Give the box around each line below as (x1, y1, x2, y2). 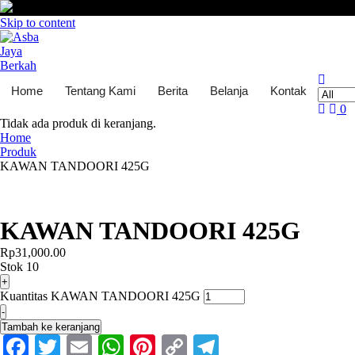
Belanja (210, 84, 248, 97)
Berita (158, 84, 188, 97)
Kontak (270, 84, 307, 97)
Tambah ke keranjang (2, 321, 100, 333)
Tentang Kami (65, 84, 136, 97)
